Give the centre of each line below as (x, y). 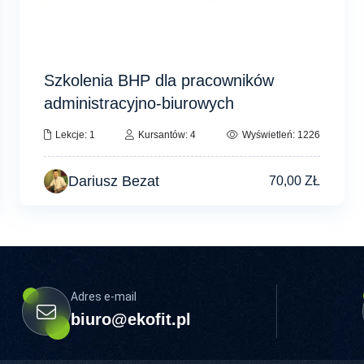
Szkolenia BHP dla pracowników (158, 81)
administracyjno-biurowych (139, 104)
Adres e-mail (104, 297)
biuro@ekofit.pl (131, 320)
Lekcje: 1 (75, 135)
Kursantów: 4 (167, 135)
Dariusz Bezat (113, 182)
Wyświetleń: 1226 (282, 135)
